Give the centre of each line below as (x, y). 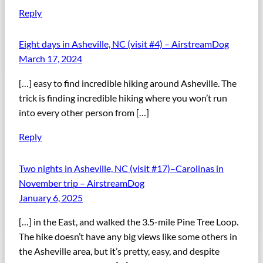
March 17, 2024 (50, 59)
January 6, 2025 (51, 197)
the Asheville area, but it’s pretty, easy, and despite (119, 251)
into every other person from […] (84, 112)
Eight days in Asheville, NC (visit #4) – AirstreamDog (124, 44)
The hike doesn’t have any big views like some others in (128, 236)
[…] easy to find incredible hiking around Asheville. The (128, 83)
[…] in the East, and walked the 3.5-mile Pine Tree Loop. (129, 221)
